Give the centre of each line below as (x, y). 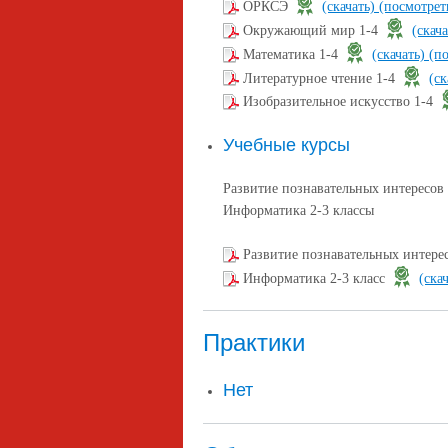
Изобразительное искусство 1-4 (340, 102)
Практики (254, 342)
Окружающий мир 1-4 (312, 30)
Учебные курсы (286, 145)
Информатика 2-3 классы (298, 211)
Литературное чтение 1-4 (321, 78)
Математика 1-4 (292, 54)
